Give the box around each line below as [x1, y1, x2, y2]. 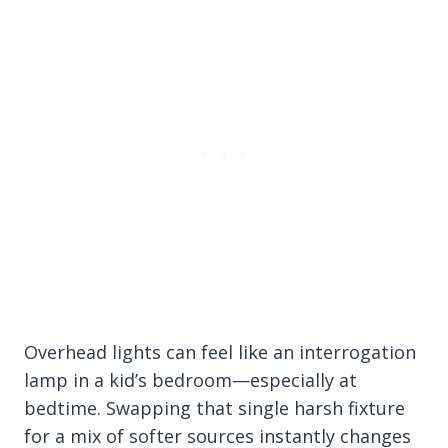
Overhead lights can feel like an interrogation [24, 340, 416, 364]
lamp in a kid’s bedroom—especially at [24, 368, 357, 392]
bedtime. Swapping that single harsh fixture [24, 396, 405, 420]
